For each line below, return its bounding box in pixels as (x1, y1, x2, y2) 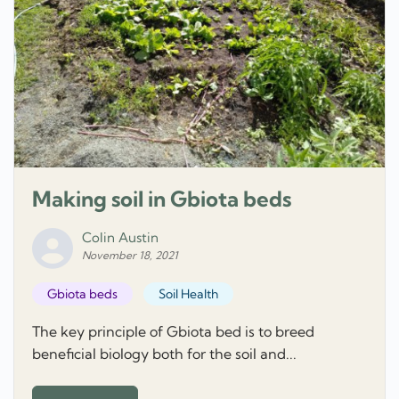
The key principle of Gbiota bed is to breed (32, 322, 314, 340)
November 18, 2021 (82, 248, 178, 262)
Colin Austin (82, 228, 159, 246)
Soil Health (158, 285, 218, 302)
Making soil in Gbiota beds (32, 184, 291, 212)
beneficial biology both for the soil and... (32, 344, 297, 362)
